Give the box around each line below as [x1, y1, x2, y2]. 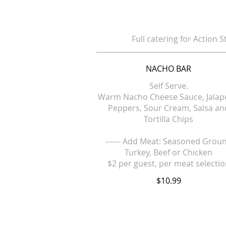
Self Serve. [149, 80, 188, 91]
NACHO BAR [146, 63, 192, 74]
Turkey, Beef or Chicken [125, 147, 213, 158]
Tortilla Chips [144, 114, 194, 125]
